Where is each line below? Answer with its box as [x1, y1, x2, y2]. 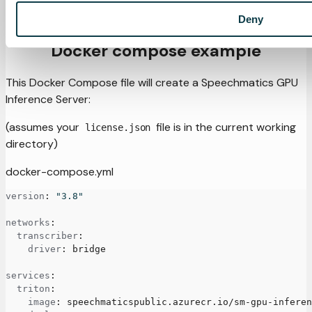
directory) [6, 136, 58, 151]
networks [6, 217, 50, 228]
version [6, 191, 45, 201]
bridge [67, 244, 106, 254]
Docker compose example [51, 40, 261, 61]
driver [28, 244, 61, 254]
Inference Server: [6, 92, 91, 107]
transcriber [17, 231, 78, 241]
